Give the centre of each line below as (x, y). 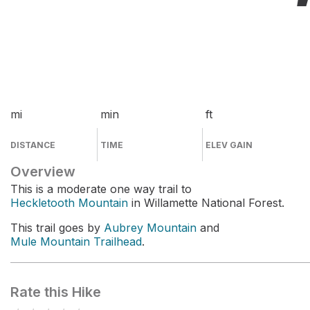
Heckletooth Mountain (69, 203)
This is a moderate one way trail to (101, 189)
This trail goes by (57, 228)
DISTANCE (33, 145)
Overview (43, 172)
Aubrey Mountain (150, 228)
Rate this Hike (56, 292)
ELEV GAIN (229, 145)
